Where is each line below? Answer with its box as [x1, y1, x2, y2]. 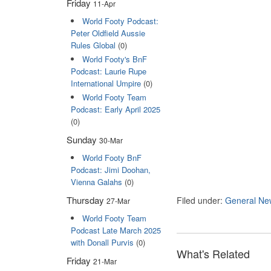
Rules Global [70, 39, 116, 51]
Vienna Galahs [70, 176, 122, 188]
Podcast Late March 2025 [70, 224, 161, 237]
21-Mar [93, 256, 117, 267]
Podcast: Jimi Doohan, [70, 164, 151, 176]
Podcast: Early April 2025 [70, 103, 160, 116]
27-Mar [106, 195, 130, 206]
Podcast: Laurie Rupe [70, 65, 146, 77]
